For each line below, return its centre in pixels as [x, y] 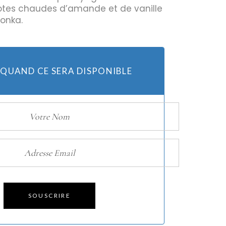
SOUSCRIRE [49, 195]
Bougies [51, 52]
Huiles [49, 37]
